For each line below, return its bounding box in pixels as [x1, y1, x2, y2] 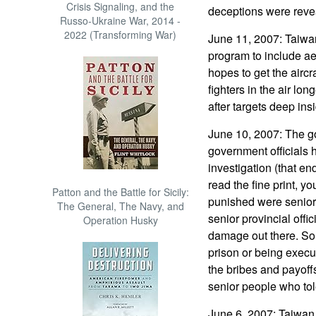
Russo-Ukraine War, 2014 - [60, 13, 181, 28]
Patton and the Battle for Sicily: [51, 185, 189, 199]
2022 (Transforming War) [64, 28, 177, 42]
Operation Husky [83, 213, 158, 227]
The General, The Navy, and [56, 199, 184, 213]
